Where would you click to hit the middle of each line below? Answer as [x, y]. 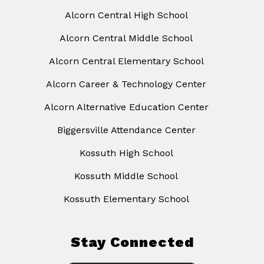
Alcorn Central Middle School [126, 38]
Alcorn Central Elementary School [126, 61]
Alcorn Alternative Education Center [126, 107]
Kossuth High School [126, 153]
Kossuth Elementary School [126, 199]
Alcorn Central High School [126, 15]
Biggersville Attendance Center [126, 130]
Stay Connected [132, 242]
